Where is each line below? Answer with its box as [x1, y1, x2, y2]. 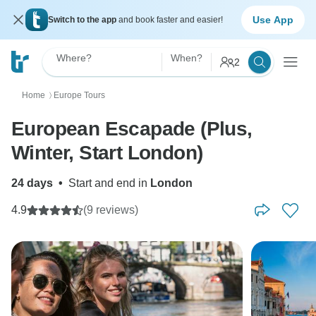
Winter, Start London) [11, 142, 203, 164]
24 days [11, 177, 53, 189]
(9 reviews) [83, 204, 138, 216]
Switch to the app [48, 15, 119, 25]
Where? [56, 52, 92, 63]
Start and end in [68, 177, 150, 189]
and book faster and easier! [119, 15, 223, 25]
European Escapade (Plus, [11, 118, 253, 140]
